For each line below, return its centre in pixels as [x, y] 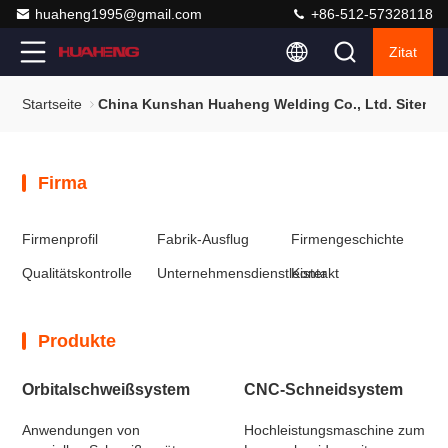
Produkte [77, 341]
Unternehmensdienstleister [241, 273]
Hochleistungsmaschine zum [335, 430]
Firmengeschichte [347, 239]
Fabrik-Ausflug [202, 239]
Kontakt [314, 273]
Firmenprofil [60, 239]
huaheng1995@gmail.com [118, 14]
